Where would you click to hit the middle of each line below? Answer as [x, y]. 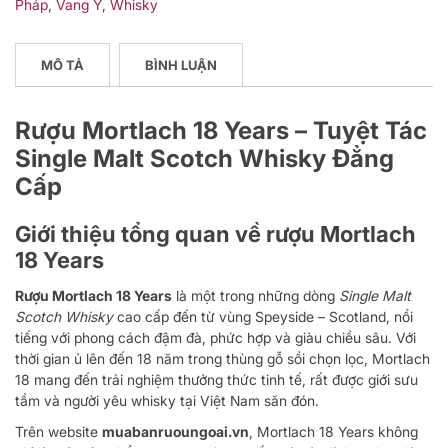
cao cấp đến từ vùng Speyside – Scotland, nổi [263, 316]
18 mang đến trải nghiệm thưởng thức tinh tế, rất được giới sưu [216, 379]
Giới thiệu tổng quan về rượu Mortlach [215, 233]
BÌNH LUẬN [181, 64]
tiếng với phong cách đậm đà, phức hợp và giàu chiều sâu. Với [215, 337]
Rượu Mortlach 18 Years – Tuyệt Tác [221, 130]
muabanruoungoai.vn [175, 431]
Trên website [58, 431]
